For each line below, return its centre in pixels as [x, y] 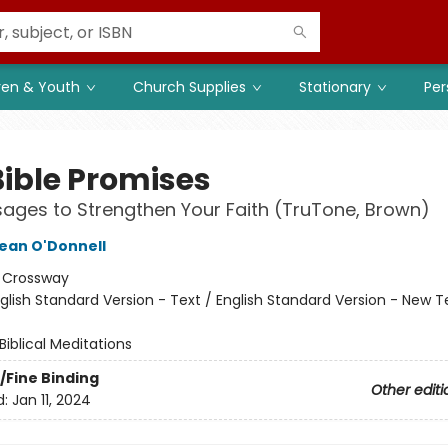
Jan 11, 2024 [51, 400]
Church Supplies [189, 87]
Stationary [335, 87]
